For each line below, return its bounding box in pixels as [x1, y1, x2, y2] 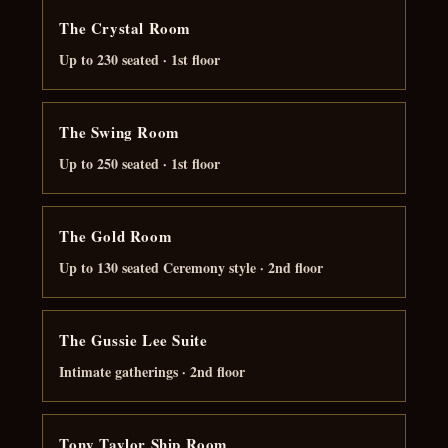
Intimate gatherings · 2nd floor [59, 360, 246, 382]
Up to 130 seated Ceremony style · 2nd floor [59, 256, 324, 278]
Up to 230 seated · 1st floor [59, 48, 221, 70]
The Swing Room [59, 120, 180, 143]
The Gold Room [59, 224, 173, 247]
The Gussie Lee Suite [59, 328, 208, 351]
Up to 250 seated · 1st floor [59, 152, 221, 174]
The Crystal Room [59, 16, 192, 39]
